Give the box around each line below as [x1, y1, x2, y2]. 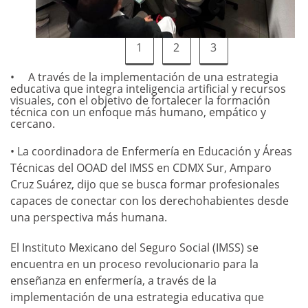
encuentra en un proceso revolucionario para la [10, 256, 258, 272]
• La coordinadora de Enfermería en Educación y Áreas [10, 144, 292, 159]
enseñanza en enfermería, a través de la [10, 272, 217, 288]
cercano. [10, 116, 55, 132]
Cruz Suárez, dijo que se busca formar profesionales [10, 177, 280, 192]
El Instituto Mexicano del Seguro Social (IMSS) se [10, 239, 258, 255]
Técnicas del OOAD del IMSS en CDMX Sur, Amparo [10, 160, 272, 176]
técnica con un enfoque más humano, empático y [10, 104, 266, 120]
